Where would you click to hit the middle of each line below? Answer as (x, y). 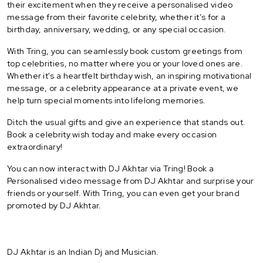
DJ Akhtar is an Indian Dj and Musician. (83, 252)
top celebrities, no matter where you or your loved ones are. (125, 63)
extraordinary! (35, 146)
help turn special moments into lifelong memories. (107, 100)
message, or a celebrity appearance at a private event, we (123, 88)
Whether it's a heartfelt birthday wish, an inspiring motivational (129, 75)
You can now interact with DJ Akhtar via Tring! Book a (110, 168)
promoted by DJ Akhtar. (54, 205)
